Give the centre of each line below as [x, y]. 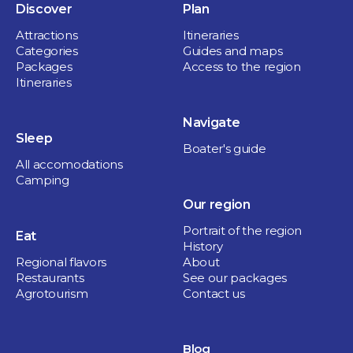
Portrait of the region [242, 230]
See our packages [235, 277]
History [203, 246]
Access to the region [242, 66]
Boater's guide [225, 148]
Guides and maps [233, 50]
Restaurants [50, 277]
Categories [47, 50]
